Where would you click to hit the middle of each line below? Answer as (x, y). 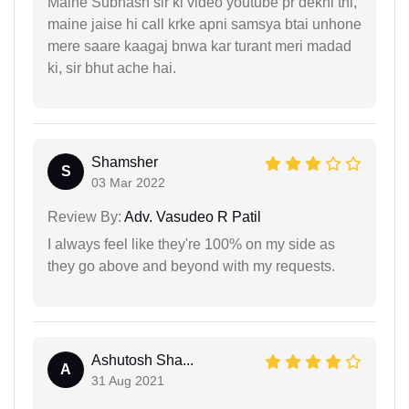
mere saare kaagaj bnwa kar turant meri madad (199, 46)
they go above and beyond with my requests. (191, 266)
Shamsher (125, 162)
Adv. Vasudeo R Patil (191, 216)
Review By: (84, 216)
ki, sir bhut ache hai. (112, 68)
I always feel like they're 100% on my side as (191, 244)
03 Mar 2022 (128, 182)
